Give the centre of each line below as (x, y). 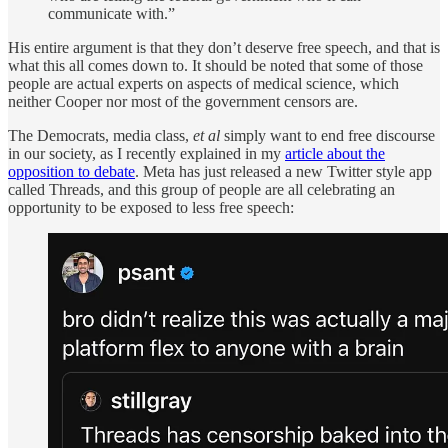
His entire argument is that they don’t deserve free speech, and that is (224, 48)
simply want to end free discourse (327, 136)
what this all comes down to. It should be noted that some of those (215, 66)
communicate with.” (111, 14)
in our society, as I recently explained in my (146, 154)
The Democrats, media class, (100, 136)
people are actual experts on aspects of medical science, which (203, 84)
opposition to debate (71, 172)
